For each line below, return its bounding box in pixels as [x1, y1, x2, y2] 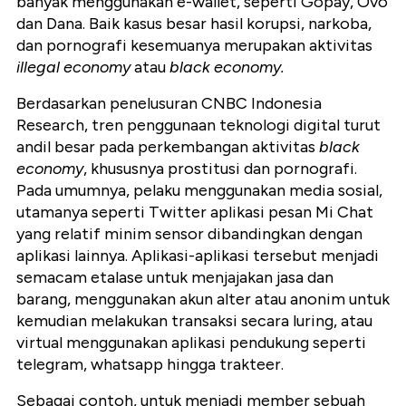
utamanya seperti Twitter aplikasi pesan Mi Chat [16, 201, 373, 222]
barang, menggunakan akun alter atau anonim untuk [16, 288, 390, 309]
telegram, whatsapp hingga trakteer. [16, 353, 284, 374]
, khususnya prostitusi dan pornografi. [83, 158, 357, 179]
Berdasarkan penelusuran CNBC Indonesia [16, 92, 322, 113]
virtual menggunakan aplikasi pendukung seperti [16, 332, 366, 353]
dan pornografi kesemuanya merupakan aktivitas [16, 34, 372, 55]
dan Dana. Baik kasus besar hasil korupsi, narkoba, [16, 13, 372, 34]
